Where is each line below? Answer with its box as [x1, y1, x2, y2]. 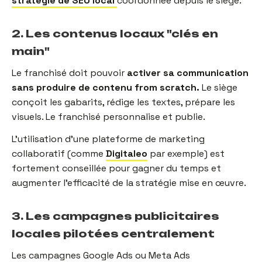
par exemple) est [147, 147, 225, 160]
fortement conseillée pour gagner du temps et [12, 161, 221, 174]
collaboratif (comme [12, 147, 106, 160]
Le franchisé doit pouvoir [12, 66, 127, 79]
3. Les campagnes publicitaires [12, 209, 219, 223]
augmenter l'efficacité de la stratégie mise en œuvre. [12, 176, 246, 189]
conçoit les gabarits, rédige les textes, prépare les [12, 95, 235, 108]
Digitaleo [106, 147, 147, 160]
